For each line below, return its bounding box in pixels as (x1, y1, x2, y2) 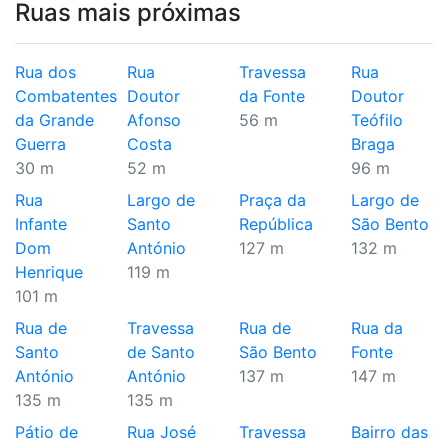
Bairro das (351, 422, 428, 442)
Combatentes (15, 86, 117, 106)
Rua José (127, 422, 196, 442)
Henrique (15, 262, 83, 282)
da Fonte (239, 86, 305, 106)
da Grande (15, 110, 94, 130)
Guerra (15, 134, 66, 154)
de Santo (127, 342, 195, 362)
